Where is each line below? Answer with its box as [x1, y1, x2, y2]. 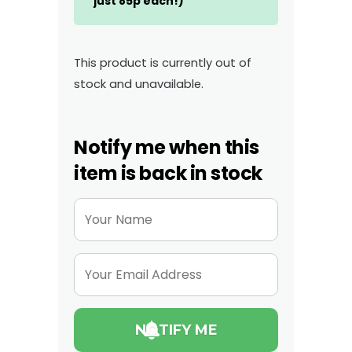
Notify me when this [74, 134, 259, 160]
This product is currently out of [74, 55, 251, 71]
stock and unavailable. [74, 76, 203, 92]
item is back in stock [74, 160, 262, 186]
